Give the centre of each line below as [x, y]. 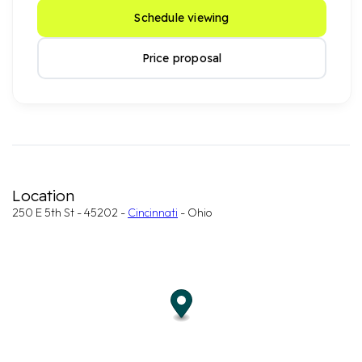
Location [43, 196]
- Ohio [195, 213]
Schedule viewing [182, 18]
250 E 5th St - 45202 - [70, 213]
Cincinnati [153, 213]
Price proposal [182, 58]
